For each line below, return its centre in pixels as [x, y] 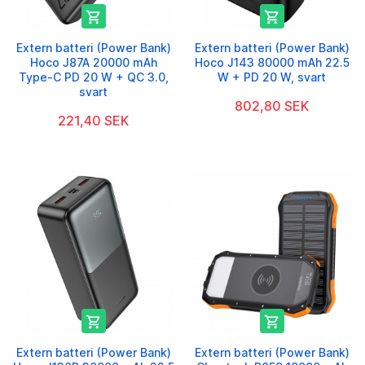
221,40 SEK [93, 121]
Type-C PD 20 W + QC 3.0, [93, 77]
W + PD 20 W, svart [272, 77]
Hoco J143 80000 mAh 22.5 [272, 63]
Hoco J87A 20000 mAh [93, 63]
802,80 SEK [272, 106]
